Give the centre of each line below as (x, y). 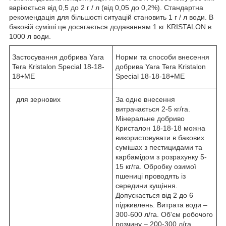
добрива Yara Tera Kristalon (161, 66)
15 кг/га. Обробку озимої (156, 166)
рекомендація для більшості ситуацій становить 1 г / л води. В (111, 17)
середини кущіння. (147, 185)
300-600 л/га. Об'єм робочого (164, 214)
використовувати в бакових (160, 137)
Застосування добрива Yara (58, 57)
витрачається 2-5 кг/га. (153, 109)
